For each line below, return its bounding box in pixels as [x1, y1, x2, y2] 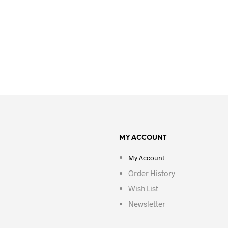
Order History [128, 168, 175, 178]
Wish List [128, 184, 158, 193]
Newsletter [128, 199, 165, 208]
